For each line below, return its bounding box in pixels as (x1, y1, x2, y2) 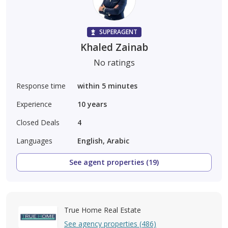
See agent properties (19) (69, 157, 159, 167)
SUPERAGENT (99, 27, 137, 36)
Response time (16, 80, 66, 91)
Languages (16, 135, 52, 146)
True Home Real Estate (64, 205, 141, 215)
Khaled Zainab (80, 40, 148, 54)
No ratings (93, 56, 135, 68)
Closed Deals (16, 117, 60, 127)
